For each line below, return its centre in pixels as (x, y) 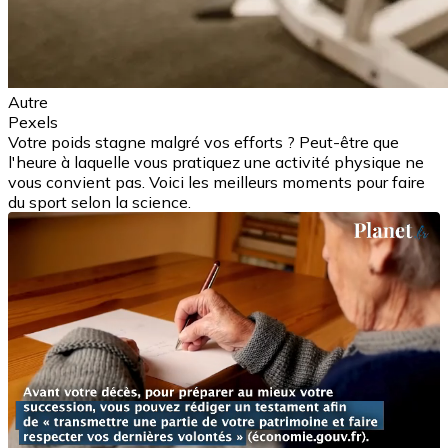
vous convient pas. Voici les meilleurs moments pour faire (216, 181)
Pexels (33, 121)
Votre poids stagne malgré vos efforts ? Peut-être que (203, 141)
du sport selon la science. (99, 201)
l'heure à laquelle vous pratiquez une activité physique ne (216, 161)
